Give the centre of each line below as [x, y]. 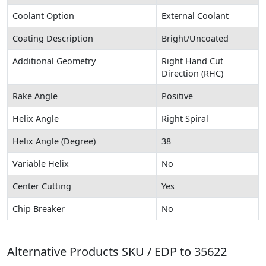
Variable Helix [41, 163]
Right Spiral [185, 118]
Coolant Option [43, 15]
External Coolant [195, 15]
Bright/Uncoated [195, 38]
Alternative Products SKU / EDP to [101, 251]
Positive [177, 96]
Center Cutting [42, 186]
